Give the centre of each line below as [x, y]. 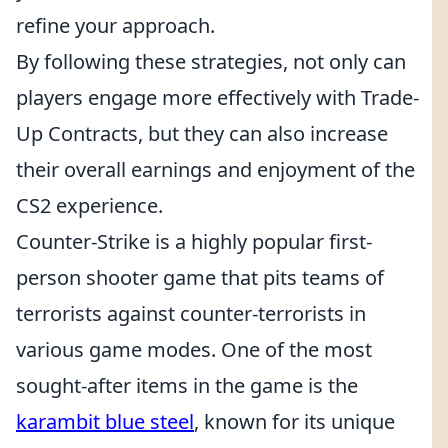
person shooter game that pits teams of [200, 277]
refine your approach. [115, 25]
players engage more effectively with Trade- [217, 97]
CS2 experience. [89, 205]
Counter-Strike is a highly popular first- [194, 241]
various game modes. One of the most [194, 349]
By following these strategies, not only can [211, 61]
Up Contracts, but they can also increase [202, 133]
